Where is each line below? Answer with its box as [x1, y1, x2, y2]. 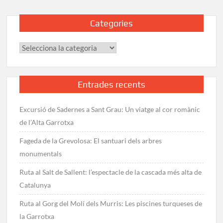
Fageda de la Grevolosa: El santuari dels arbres [19, 136, 162, 145]
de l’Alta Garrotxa [19, 117, 74, 126]
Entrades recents [77, 79, 145, 90]
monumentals [19, 149, 62, 158]
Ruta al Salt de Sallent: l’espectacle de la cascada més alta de [19, 167, 202, 176]
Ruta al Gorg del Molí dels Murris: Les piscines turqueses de [19, 199, 203, 208]
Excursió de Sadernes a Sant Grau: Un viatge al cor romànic [19, 105, 201, 113]
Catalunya [19, 180, 51, 189]
